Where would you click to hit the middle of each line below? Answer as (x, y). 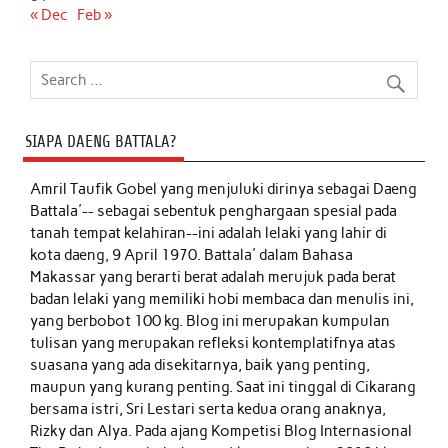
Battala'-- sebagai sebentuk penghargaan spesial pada (214, 210)
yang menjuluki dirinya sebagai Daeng (289, 188)
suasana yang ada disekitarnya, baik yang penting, (200, 364)
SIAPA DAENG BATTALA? (100, 141)
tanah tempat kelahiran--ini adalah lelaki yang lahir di (209, 232)
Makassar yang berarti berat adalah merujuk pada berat (213, 276)
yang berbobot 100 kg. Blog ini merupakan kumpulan (210, 320)
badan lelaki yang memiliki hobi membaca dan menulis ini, (222, 298)
